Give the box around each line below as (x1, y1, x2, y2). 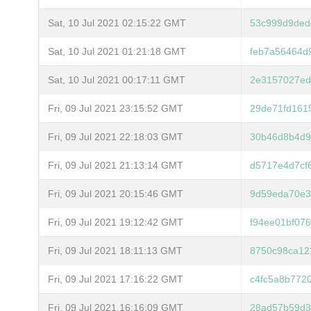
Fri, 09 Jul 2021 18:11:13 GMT (48, 244, 183, 256)
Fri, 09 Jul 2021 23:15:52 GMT (48, 102, 183, 114)
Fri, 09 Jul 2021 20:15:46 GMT (48, 187, 183, 199)
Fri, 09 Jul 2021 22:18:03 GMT (48, 131, 183, 142)
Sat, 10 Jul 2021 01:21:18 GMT (48, 45, 186, 57)
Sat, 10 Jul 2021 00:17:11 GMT (48, 74, 185, 85)
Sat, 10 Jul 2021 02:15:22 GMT (48, 17, 186, 28)
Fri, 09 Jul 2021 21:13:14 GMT (48, 159, 183, 171)
